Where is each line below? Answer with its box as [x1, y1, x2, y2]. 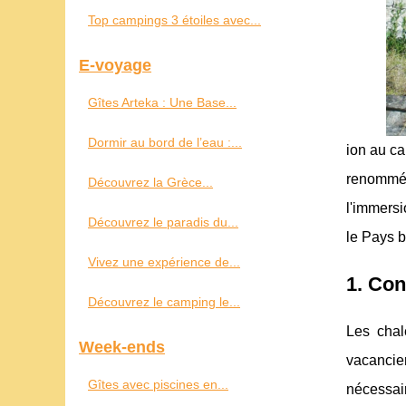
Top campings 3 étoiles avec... [88, 13, 261, 27]
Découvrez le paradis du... [88, 215, 238, 229]
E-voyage [79, 56, 151, 74]
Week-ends [79, 338, 165, 356]
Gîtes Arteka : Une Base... [88, 95, 237, 110]
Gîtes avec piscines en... [88, 377, 228, 391]
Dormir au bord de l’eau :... [88, 135, 242, 150]
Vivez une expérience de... [88, 255, 240, 269]
